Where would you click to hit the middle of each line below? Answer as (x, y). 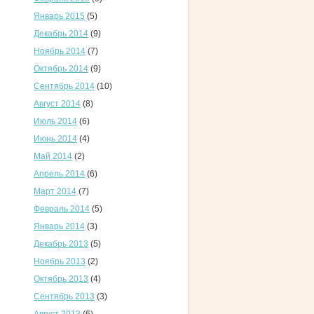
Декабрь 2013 (61, 244)
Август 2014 (57, 104)
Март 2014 (55, 191)
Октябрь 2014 (61, 69)
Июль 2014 (55, 121)
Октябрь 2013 (61, 279)
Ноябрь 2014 (60, 51)
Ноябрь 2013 (60, 261)
